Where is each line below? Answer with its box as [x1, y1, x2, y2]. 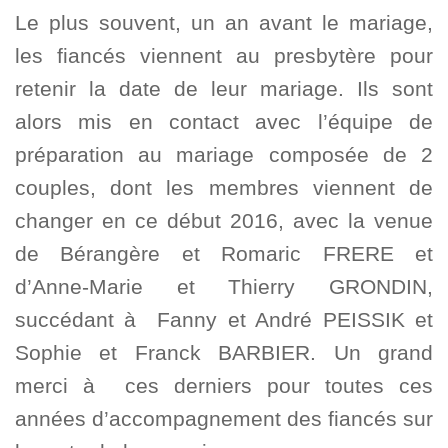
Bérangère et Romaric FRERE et [60, 242, 434, 266]
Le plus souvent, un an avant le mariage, [15, 11, 433, 35]
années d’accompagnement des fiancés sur [15, 407, 433, 431]
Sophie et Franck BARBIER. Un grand [15, 341, 433, 365]
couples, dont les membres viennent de [15, 176, 433, 200]
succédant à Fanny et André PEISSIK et [15, 308, 433, 332]
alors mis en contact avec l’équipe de [15, 110, 433, 134]
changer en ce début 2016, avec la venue [15, 209, 433, 233]
